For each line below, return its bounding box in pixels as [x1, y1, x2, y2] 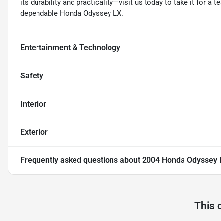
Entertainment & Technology [20, 43, 120, 53]
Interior [20, 99, 46, 109]
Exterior [20, 127, 48, 137]
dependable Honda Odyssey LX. [20, 9, 123, 18]
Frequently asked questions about [20, 155, 142, 165]
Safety [20, 71, 43, 81]
